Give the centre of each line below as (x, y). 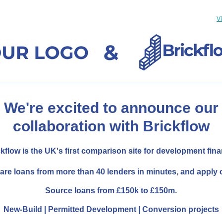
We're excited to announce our (111, 108)
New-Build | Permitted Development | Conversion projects (111, 209)
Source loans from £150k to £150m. (111, 191)
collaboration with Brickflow (111, 126)
